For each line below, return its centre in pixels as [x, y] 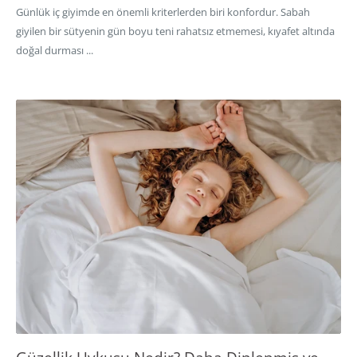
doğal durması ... [55, 50]
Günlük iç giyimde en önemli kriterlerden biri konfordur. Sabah [163, 12]
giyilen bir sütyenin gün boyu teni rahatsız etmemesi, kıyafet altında [175, 31]
